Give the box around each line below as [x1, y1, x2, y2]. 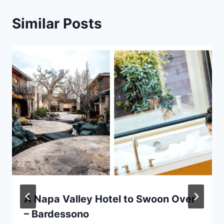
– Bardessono [24, 207, 89, 220]
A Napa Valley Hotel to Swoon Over [24, 192, 195, 205]
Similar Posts [12, 14, 102, 32]
